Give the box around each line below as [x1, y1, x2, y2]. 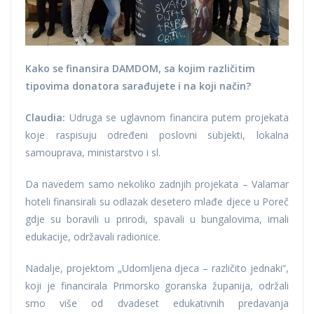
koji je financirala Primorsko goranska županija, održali [25, 278, 289, 292]
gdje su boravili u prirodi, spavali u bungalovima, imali [25, 212, 289, 226]
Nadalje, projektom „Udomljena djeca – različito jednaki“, [25, 261, 289, 275]
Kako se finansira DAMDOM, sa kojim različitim [25, 61, 255, 75]
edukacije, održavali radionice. [25, 229, 161, 243]
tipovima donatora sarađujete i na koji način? [25, 78, 251, 93]
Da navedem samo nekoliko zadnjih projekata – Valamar [25, 177, 289, 191]
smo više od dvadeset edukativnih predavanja [25, 296, 289, 310]
